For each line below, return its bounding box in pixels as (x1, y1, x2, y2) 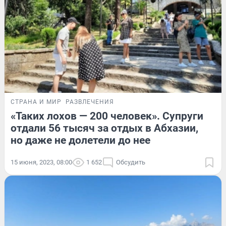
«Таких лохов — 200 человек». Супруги (11, 110, 203, 123)
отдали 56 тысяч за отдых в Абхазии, (11, 122, 198, 135)
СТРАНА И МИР (11, 98, 62, 106)
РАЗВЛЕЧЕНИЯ (66, 98, 114, 106)
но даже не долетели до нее (11, 134, 150, 147)
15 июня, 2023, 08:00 (11, 158, 72, 166)
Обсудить (116, 158, 145, 166)
